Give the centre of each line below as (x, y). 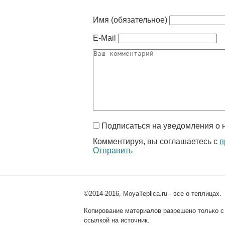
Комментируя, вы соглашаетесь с (156, 141)
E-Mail (104, 38)
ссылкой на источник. (117, 220)
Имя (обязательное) (130, 20)
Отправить (113, 150)
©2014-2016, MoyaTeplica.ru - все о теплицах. (153, 194)
